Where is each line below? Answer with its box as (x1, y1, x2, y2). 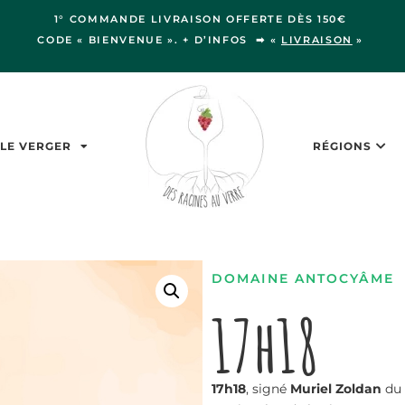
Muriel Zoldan (287, 380, 381, 397)
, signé (246, 380, 287, 397)
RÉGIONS (312, 138, 372, 153)
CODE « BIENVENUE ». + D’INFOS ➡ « (37, 33, 281, 46)
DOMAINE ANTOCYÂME (212, 270, 394, 287)
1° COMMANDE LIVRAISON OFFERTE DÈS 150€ (53, 13, 352, 25)
